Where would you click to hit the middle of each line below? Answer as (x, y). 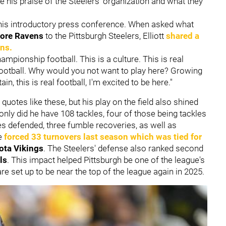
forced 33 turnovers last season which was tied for (103, 136)
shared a (183, 36)
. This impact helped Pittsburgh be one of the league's (106, 160)
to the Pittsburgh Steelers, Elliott (105, 36)
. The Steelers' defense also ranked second (123, 148)
